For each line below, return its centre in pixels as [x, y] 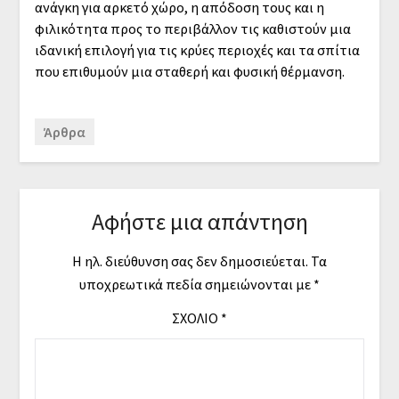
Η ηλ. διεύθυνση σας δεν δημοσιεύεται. [190, 261]
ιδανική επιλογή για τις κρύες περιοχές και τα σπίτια [197, 49]
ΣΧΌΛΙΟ [196, 318]
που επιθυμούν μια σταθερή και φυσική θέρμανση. [189, 71]
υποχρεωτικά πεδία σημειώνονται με [196, 285]
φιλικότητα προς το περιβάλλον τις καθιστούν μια [192, 28]
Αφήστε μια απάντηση [199, 222]
